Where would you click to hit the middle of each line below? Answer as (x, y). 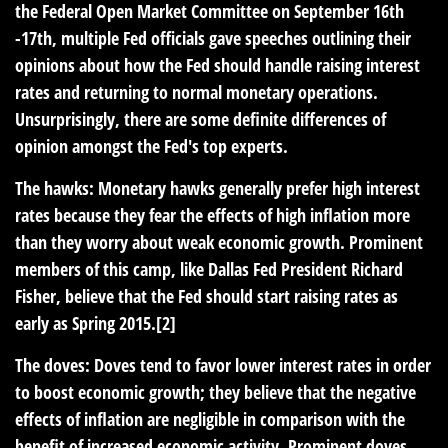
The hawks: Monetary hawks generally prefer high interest (217, 188)
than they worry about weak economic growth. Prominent (219, 242)
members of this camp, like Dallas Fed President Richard (209, 269)
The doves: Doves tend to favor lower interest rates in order (223, 365)
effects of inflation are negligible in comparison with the (210, 419)
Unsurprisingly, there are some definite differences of (200, 119)
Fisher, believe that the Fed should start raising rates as (206, 296)
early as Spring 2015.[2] (95, 323)
